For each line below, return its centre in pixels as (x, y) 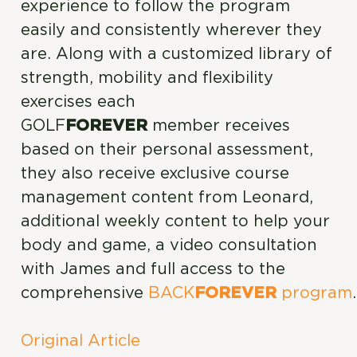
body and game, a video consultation (169, 245)
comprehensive (85, 293)
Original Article (81, 341)
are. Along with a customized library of (177, 54)
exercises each (78, 102)
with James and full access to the (153, 269)
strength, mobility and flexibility (147, 78)
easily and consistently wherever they (172, 30)
